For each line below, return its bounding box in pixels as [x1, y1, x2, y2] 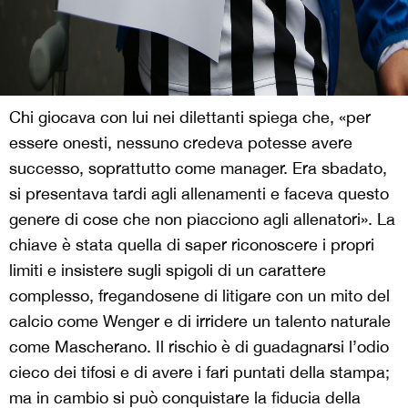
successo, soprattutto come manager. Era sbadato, [9, 158, 387, 178]
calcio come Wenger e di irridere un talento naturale [9, 311, 391, 331]
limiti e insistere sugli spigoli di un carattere [9, 260, 326, 280]
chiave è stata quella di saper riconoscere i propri [9, 234, 374, 254]
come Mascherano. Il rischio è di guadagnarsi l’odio [9, 336, 389, 356]
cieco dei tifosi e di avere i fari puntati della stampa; [9, 362, 390, 382]
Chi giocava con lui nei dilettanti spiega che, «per [9, 107, 371, 127]
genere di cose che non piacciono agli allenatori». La [9, 209, 395, 229]
